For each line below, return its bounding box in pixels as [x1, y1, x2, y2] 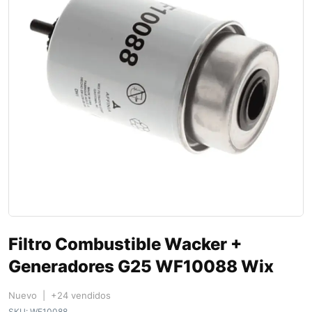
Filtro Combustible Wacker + [8, 234, 242, 255]
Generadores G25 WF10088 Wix [8, 256, 274, 277]
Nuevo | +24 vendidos [8, 290, 111, 302]
